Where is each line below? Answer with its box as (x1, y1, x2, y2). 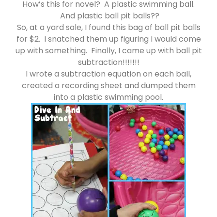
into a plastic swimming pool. (54, 92, 163, 103)
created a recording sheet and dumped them (21, 80, 196, 92)
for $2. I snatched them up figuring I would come (16, 33, 201, 45)
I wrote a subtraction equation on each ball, (26, 68, 191, 80)
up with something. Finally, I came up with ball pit (15, 45, 202, 57)
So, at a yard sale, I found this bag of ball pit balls (16, 22, 201, 33)
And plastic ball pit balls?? (58, 10, 159, 22)
